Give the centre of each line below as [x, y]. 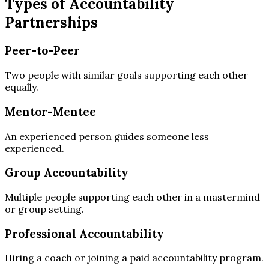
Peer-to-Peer [42, 51]
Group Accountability [66, 173]
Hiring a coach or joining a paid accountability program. [134, 258]
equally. [22, 87]
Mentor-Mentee [50, 111]
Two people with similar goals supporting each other [126, 75]
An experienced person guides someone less [107, 136]
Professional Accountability [84, 233]
